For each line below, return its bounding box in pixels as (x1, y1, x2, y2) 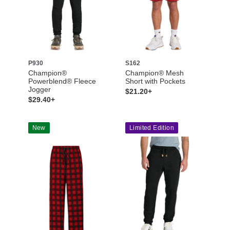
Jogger (28, 85, 51, 93)
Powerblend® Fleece (28, 76, 96, 85)
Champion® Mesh (125, 68, 184, 77)
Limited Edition (129, 124, 174, 131)
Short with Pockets (125, 76, 185, 85)
